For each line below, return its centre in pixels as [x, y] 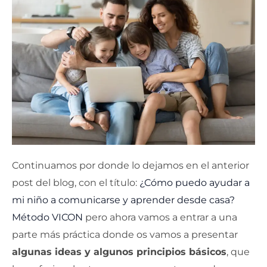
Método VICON [47, 217]
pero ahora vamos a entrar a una [160, 217]
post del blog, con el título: [76, 182]
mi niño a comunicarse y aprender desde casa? [123, 200]
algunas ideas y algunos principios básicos [119, 252]
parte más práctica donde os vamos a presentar [125, 234]
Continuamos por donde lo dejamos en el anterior [131, 165]
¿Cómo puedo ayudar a [195, 182]
